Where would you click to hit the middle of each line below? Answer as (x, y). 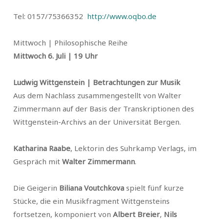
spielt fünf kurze (154, 188)
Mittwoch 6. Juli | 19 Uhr (55, 56)
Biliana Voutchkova (92, 188)
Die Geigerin (36, 188)
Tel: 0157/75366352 (50, 16)
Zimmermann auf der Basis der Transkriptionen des (104, 109)
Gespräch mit (38, 161)
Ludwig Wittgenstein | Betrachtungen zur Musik (97, 82)
